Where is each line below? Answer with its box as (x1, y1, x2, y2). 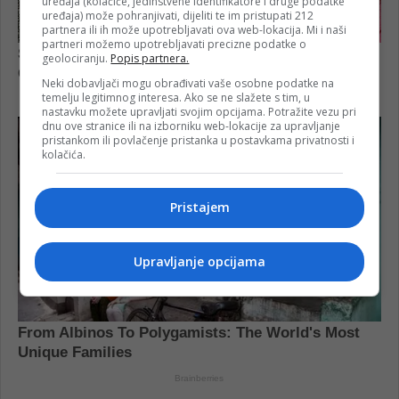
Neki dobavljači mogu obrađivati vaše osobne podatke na (42, 76, 335, 91)
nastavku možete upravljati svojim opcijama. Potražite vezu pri (42, 104, 357, 119)
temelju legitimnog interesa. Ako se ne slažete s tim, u (42, 90, 311, 105)
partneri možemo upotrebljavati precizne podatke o (42, 37, 307, 52)
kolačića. (42, 147, 86, 162)
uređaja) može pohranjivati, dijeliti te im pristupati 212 (42, 8, 314, 23)
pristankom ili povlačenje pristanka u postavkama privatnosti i (42, 133, 355, 148)
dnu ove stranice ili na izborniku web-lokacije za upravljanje (42, 118, 341, 134)
